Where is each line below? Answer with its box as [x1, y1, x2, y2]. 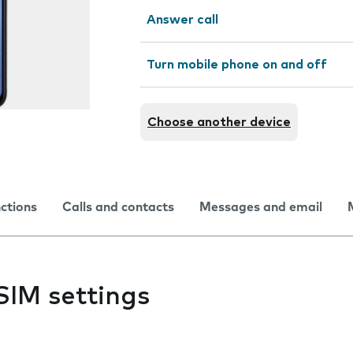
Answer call [147, 13, 218, 26]
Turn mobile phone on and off [147, 58, 327, 71]
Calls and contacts [62, 201, 174, 214]
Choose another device [147, 116, 291, 128]
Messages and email [199, 201, 322, 214]
